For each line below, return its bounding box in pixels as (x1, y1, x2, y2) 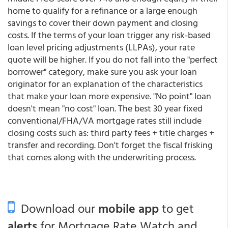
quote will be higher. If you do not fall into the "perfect (8, 52, 218, 66)
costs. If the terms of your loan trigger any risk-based (8, 27, 211, 42)
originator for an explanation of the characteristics (8, 76, 203, 91)
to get (159, 198, 194, 217)
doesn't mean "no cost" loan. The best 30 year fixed (8, 101, 203, 115)
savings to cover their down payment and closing (8, 15, 198, 30)
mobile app (98, 198, 159, 217)
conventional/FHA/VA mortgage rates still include (8, 113, 202, 127)
